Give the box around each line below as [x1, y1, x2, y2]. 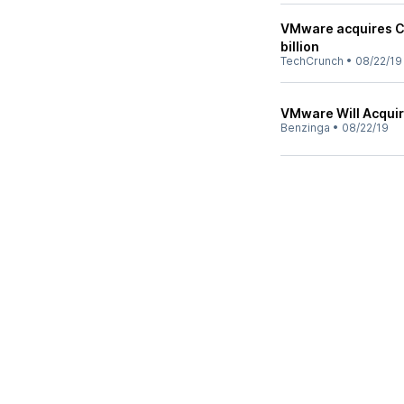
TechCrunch [280, 54, 344, 68]
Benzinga [280, 121, 330, 134]
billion [280, 39, 319, 54]
